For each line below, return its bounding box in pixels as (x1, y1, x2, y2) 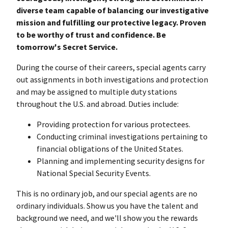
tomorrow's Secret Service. (16, 41, 118, 52)
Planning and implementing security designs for (37, 155, 205, 166)
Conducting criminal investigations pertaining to (37, 131, 208, 141)
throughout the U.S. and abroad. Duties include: (16, 98, 179, 109)
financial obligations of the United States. (37, 143, 183, 154)
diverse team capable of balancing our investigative (16, 5, 209, 15)
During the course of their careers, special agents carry (16, 62, 206, 72)
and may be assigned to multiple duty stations (16, 86, 177, 97)
